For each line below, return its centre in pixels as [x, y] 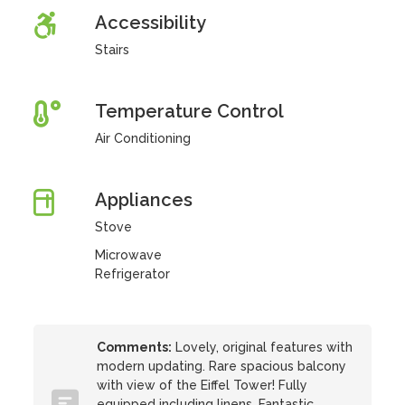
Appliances [143, 200]
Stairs [112, 50]
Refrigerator [132, 274]
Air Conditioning [142, 138]
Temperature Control [189, 111]
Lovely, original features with [263, 347]
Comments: [135, 347]
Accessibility [150, 23]
